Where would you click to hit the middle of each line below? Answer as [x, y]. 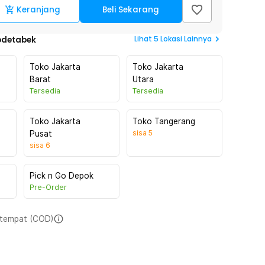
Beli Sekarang [131, 10]
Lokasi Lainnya [186, 39]
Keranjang [39, 10]
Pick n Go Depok [62, 176]
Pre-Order [48, 187]
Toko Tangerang [164, 121]
